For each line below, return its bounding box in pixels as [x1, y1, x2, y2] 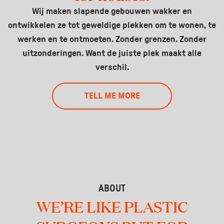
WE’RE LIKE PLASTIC [36, 195, 187, 216]
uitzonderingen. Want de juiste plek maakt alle [22, 48, 201, 58]
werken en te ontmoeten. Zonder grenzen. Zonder [17, 34, 206, 44]
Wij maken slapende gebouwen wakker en [32, 6, 192, 16]
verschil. [95, 62, 129, 72]
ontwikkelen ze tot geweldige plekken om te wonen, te [8, 20, 216, 30]
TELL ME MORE [84, 90, 140, 100]
